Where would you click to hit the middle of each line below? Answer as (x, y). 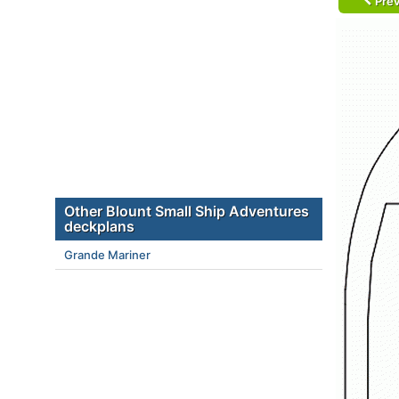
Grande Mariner (107, 255)
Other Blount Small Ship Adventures (187, 211)
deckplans (99, 226)
